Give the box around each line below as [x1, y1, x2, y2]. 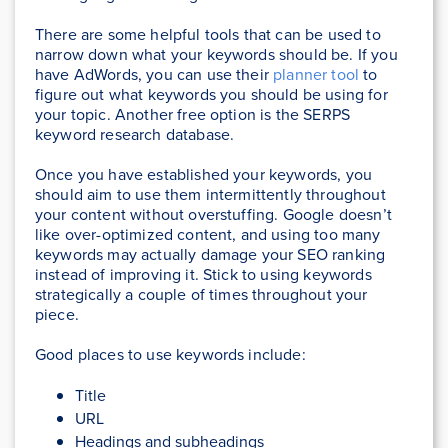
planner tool [273, 63, 360, 86]
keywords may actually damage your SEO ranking [35, 243, 386, 266]
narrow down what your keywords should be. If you [35, 43, 398, 66]
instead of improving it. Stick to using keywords [35, 263, 372, 286]
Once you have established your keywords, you [35, 163, 373, 186]
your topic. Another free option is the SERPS [35, 103, 351, 126]
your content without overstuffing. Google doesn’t [35, 203, 392, 226]
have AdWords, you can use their [35, 63, 274, 86]
